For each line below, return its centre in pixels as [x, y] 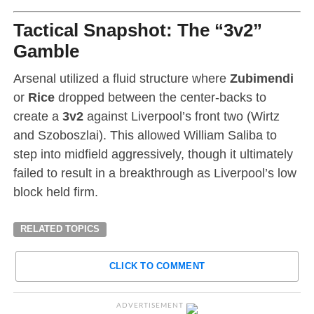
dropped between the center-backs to [160, 97]
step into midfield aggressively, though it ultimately [153, 153]
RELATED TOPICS [60, 228]
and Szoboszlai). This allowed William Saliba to [145, 135]
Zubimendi [261, 78]
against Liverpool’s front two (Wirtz [181, 116]
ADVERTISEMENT [150, 305]
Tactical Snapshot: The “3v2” [137, 30]
